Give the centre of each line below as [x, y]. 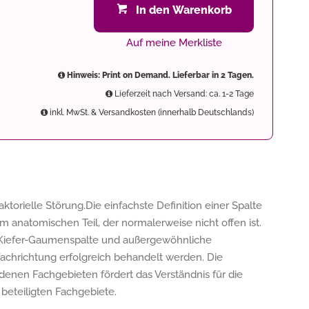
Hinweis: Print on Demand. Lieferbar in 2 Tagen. [159, 75]
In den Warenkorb [183, 10]
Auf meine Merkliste [174, 43]
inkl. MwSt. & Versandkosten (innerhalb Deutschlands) [151, 112]
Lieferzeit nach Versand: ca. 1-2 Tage [183, 94]
